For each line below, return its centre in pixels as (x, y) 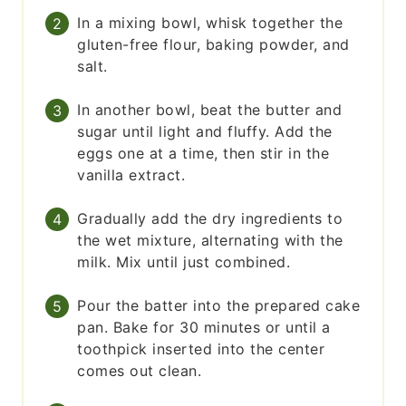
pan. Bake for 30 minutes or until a (204, 328)
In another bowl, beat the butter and (210, 110)
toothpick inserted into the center (201, 349)
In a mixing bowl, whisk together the (210, 23)
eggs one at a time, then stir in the (203, 154)
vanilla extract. (131, 175)
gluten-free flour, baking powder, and (213, 45)
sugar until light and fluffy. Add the (205, 132)
